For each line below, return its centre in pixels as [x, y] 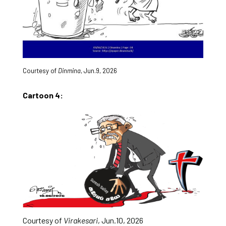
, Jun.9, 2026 [99, 70]
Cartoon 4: [43, 95]
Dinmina [69, 70]
